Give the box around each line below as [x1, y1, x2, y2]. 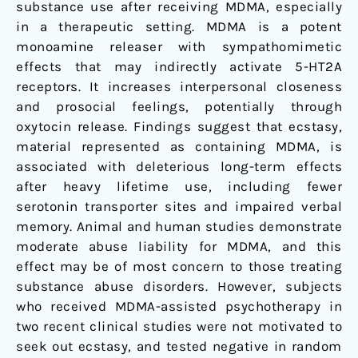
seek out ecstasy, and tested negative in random [16, 338, 342, 355]
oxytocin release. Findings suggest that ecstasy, [16, 118, 342, 135]
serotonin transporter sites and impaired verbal [16, 198, 342, 215]
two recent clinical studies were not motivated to [16, 318, 342, 335]
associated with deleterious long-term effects [16, 158, 342, 175]
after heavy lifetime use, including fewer [16, 178, 342, 195]
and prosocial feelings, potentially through [16, 98, 342, 115]
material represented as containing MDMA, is [16, 138, 342, 155]
